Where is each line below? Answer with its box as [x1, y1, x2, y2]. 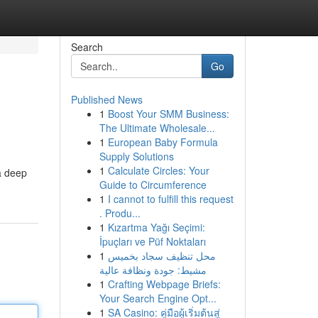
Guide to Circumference [99, 177, 207, 192]
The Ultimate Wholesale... [99, 121, 215, 135]
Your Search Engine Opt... [99, 291, 216, 305]
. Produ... [99, 206, 141, 220]
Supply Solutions [99, 149, 174, 163]
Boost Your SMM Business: [107, 106, 229, 121]
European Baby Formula [107, 135, 218, 149]
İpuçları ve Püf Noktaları [99, 234, 206, 248]
